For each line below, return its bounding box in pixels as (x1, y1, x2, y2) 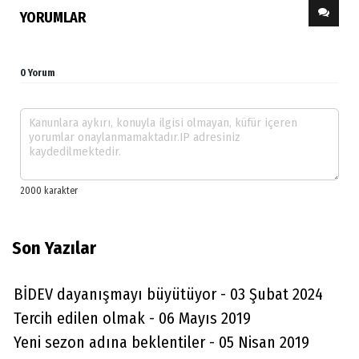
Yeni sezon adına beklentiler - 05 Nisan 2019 (14, 333, 309, 352)
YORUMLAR (20, 9, 86, 26)
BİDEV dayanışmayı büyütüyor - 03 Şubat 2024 (14, 284, 323, 304)
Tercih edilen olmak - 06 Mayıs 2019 (14, 309, 251, 328)
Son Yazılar (12, 237, 96, 259)
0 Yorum (20, 67, 54, 79)
